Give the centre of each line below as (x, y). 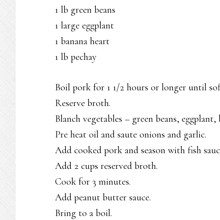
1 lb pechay (76, 57)
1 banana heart (82, 41)
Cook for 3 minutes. (93, 182)
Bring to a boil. (83, 213)
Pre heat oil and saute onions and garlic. (131, 135)
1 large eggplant (84, 26)
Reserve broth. (83, 103)
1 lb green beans (85, 10)
